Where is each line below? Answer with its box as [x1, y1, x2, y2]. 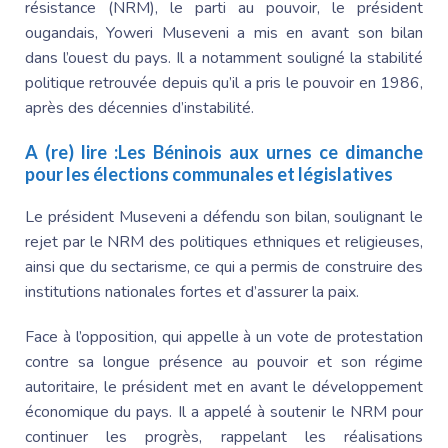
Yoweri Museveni [106, 21, 229, 44]
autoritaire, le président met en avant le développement [25, 375, 423, 398]
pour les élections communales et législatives [25, 162, 393, 185]
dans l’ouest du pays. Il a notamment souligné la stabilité [25, 46, 423, 69]
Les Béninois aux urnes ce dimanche [118, 140, 423, 163]
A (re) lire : [25, 140, 118, 163]
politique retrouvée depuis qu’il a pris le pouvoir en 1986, [25, 71, 423, 94]
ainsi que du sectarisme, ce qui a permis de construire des [25, 255, 423, 278]
